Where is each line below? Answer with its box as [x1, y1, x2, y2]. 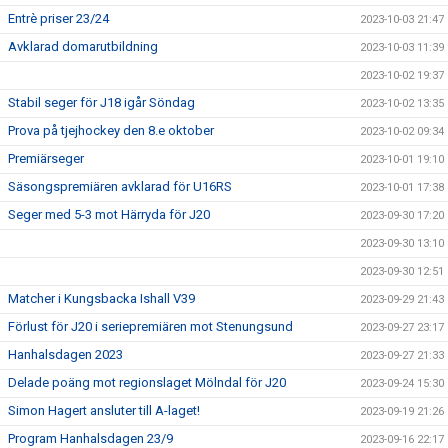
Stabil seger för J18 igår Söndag [8, 94, 195, 110]
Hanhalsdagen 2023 [8, 346, 123, 362]
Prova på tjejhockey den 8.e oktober [8, 122, 214, 138]
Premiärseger [8, 150, 84, 166]
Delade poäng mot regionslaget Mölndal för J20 [8, 374, 286, 390]
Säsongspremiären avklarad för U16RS [8, 178, 232, 194]
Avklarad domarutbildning [8, 38, 158, 54]
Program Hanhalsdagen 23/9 [8, 430, 173, 446]
